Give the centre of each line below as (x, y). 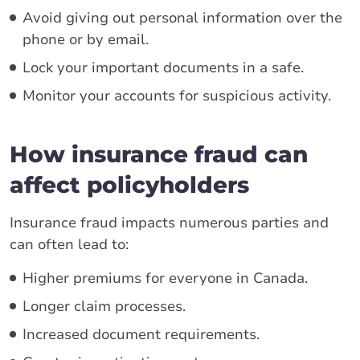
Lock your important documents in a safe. (163, 67)
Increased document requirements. (141, 334)
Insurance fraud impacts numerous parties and (169, 222)
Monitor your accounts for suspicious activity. (177, 95)
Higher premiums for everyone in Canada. (165, 278)
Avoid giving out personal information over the (182, 17)
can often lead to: (69, 244)
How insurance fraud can (159, 154)
